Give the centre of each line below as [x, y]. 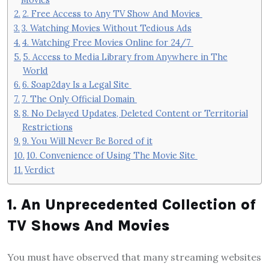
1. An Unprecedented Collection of [131, 204]
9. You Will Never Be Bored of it [87, 141]
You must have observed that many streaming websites [134, 257]
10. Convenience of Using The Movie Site [112, 156]
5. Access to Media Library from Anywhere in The [125, 57]
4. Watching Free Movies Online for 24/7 [107, 43]
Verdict [39, 170]
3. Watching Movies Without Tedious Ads [106, 28]
